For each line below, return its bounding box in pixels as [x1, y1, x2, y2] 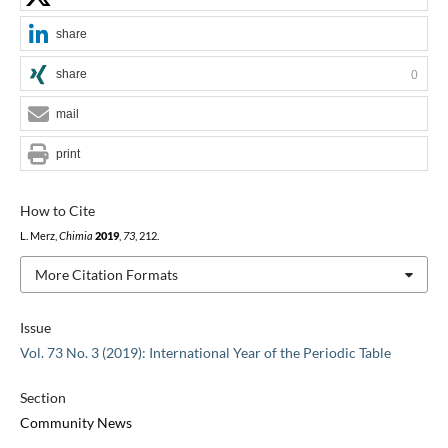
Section [19, 389, 66, 407]
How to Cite [19, 201, 95, 219]
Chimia [58, 229, 93, 242]
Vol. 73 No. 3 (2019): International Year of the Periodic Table [19, 344, 391, 362]
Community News [19, 414, 132, 432]
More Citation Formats [34, 265, 178, 283]
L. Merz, [19, 229, 59, 242]
